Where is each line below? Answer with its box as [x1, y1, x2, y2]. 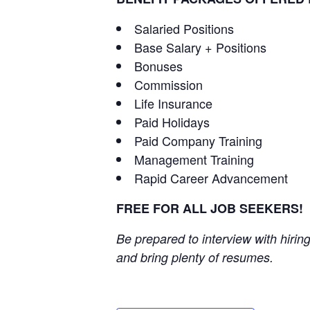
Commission [134, 75, 203, 93]
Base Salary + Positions [134, 38, 266, 56]
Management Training [134, 150, 254, 168]
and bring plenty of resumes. [116, 248, 273, 266]
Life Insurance [134, 94, 212, 112]
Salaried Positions [134, 19, 234, 37]
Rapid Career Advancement [134, 169, 288, 187]
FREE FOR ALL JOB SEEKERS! [116, 199, 303, 217]
